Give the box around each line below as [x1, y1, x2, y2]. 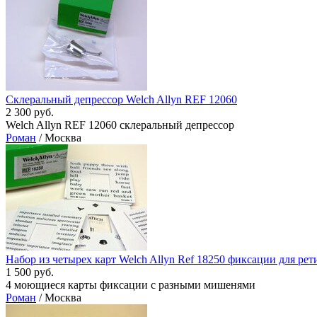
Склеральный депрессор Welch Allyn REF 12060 [6, 93, 237, 106]
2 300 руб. [6, 106, 54, 119]
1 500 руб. [6, 266, 54, 279]
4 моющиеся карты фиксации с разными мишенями [6, 279, 255, 292]
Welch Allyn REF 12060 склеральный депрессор [6, 119, 234, 132]
